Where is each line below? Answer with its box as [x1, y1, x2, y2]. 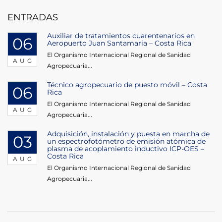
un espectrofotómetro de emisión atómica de [47, 136, 206, 146]
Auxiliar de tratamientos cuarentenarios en [47, 31, 195, 40]
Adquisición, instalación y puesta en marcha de [47, 129, 210, 138]
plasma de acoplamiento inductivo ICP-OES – [47, 144, 204, 153]
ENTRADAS [7, 11, 58, 23]
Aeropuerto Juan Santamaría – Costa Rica [47, 38, 191, 48]
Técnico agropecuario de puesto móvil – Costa [47, 80, 207, 89]
